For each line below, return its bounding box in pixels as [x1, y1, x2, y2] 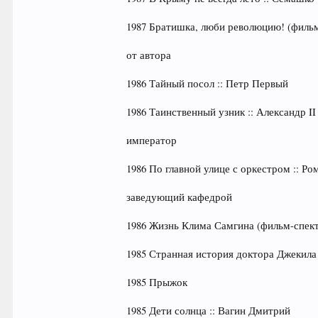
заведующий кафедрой [126, 190, 233, 204]
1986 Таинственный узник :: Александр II [126, 105, 317, 119]
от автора [126, 48, 172, 62]
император [126, 133, 177, 147]
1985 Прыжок [126, 275, 188, 289]
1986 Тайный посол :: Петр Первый [126, 77, 289, 90]
